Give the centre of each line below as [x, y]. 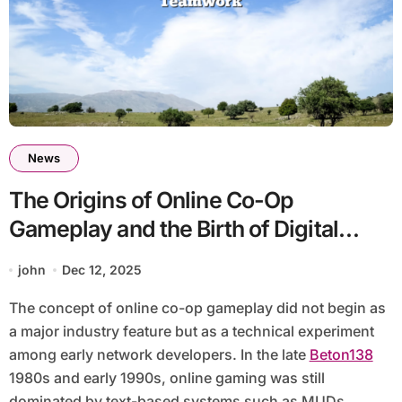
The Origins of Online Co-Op [151, 201]
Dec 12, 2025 [102, 270]
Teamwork [62, 258]
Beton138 [341, 355]
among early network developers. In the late [159, 355]
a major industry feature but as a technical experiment [191, 332]
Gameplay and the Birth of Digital [173, 229]
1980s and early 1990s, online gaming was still [166, 378]
